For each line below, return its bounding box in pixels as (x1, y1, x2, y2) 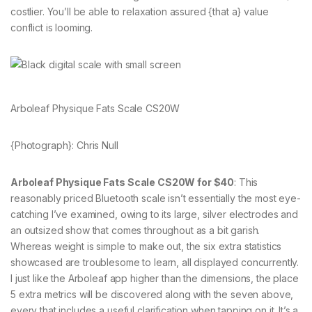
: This (234, 175, 258, 188)
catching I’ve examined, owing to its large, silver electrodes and (10, 208, 298, 220)
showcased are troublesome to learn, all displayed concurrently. (10, 256, 299, 268)
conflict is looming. (10, 21, 93, 33)
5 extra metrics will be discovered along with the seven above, (10, 288, 294, 300)
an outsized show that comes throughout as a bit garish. (10, 224, 260, 236)
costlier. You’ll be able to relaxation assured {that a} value (10, 5, 269, 17)
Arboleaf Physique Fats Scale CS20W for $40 (10, 175, 235, 188)
